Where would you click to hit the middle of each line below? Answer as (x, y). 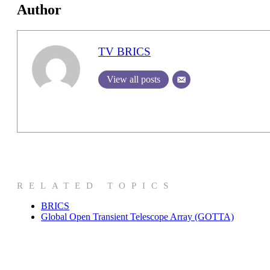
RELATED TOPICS (96, 186)
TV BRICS (124, 52)
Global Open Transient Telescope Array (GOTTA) (137, 217)
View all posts (133, 80)
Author (39, 10)
